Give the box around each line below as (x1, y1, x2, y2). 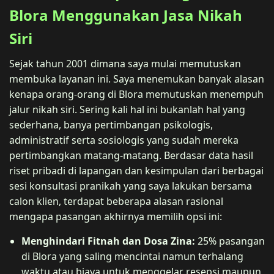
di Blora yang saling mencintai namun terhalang (21, 249, 243, 263)
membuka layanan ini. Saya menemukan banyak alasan (9, 72, 264, 86)
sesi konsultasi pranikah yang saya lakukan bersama (9, 179, 252, 193)
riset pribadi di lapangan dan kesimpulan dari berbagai (9, 163, 264, 177)
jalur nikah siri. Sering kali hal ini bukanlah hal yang (9, 102, 245, 116)
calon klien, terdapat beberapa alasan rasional (9, 194, 223, 208)
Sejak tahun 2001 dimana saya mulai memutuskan (9, 56, 241, 70)
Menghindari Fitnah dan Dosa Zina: (21, 234, 195, 248)
